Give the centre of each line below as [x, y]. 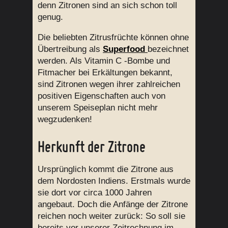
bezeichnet [168, 49]
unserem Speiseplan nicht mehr [98, 107]
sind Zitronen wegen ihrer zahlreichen [109, 84]
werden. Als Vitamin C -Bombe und [104, 61]
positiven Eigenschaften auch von [102, 96]
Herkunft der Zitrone [92, 147]
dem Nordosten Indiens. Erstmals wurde [114, 181]
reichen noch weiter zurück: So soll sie [111, 216]
